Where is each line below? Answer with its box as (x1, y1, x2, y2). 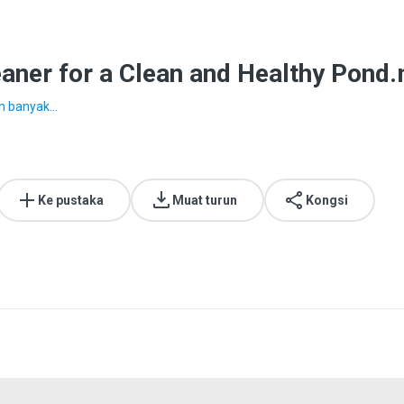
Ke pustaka (38, 193, 104, 207)
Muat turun (172, 193, 237, 207)
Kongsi (306, 193, 348, 207)
